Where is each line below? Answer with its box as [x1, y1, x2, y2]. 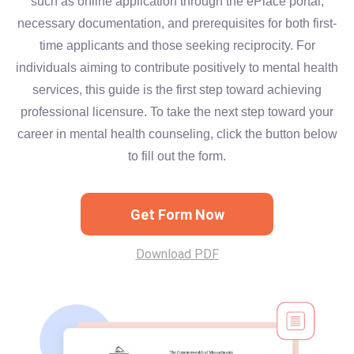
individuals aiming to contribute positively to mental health [16, 61, 338, 74]
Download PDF [135, 247, 219, 262]
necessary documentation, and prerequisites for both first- [17, 17, 337, 30]
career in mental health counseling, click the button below [17, 127, 337, 141]
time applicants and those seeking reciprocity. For [39, 39, 315, 52]
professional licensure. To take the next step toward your [21, 105, 333, 119]
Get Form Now [130, 205, 224, 223]
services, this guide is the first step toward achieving [32, 83, 322, 96]
